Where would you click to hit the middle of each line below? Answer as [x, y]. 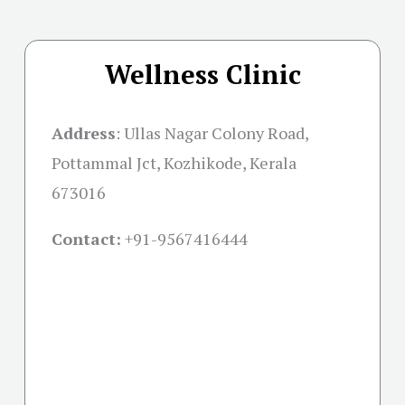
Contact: [86, 239]
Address [84, 133]
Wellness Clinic [202, 75]
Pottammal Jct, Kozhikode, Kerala [174, 163]
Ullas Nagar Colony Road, [216, 133]
